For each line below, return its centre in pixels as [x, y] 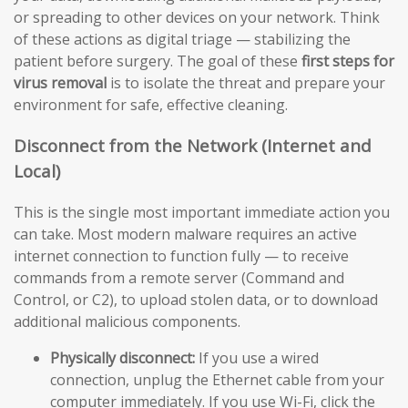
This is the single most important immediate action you [202, 212]
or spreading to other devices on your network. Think [197, 18]
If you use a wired [257, 357]
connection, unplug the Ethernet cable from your [217, 379]
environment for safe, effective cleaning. [151, 105]
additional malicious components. [127, 321]
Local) [37, 170]
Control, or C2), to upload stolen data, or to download [196, 299]
